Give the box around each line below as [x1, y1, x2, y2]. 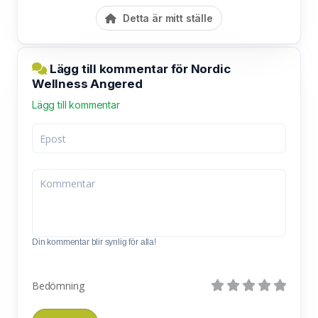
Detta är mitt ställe [120, 12, 213, 24]
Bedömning [32, 279, 84, 292]
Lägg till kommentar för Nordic [47, 62, 231, 76]
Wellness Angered [32, 77, 143, 91]
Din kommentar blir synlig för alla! [32, 237, 156, 247]
